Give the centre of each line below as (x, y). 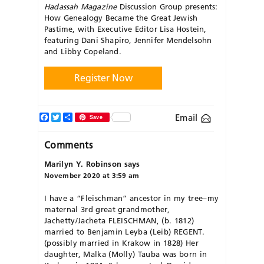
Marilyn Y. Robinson (83, 164)
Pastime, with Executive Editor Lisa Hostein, (126, 29)
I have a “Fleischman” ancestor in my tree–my (132, 198)
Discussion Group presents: (167, 7)
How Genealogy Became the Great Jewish (121, 18)
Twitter (75, 118)
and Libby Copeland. (83, 52)
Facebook (68, 118)
